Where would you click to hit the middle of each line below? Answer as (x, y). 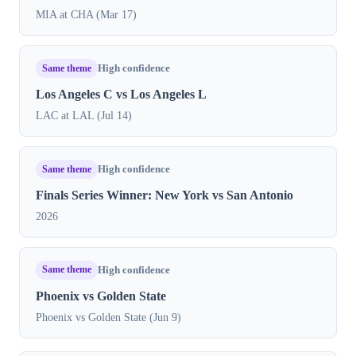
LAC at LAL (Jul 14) (84, 116)
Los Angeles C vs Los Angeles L (121, 95)
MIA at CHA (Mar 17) (86, 15)
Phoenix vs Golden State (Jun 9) (108, 317)
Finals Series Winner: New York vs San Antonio (164, 195)
